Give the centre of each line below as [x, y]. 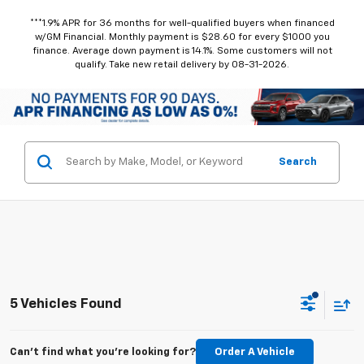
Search [298, 162]
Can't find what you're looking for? [103, 352]
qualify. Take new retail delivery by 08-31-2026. [182, 65]
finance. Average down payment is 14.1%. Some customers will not [182, 52]
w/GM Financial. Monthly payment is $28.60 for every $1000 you [182, 38]
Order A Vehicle [255, 352]
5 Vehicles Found [66, 305]
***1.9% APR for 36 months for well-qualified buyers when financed [182, 24]
